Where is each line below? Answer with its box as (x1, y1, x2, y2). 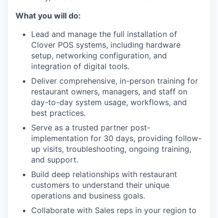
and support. (31, 154, 78, 164)
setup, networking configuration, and (31, 50, 167, 60)
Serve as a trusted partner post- (31, 122, 150, 132)
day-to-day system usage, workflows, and (31, 97, 187, 107)
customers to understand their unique (31, 180, 169, 190)
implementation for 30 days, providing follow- (31, 133, 201, 143)
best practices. (31, 108, 86, 118)
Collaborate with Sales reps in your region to (31, 205, 197, 215)
